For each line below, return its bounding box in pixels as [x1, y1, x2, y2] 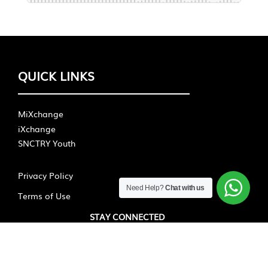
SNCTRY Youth [18, 136, 75, 149]
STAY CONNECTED [90, 210, 166, 223]
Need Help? [126, 184, 166, 192]
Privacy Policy [18, 169, 73, 181]
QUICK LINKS [18, 66, 95, 84]
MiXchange [18, 107, 63, 120]
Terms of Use [18, 189, 71, 202]
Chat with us [165, 184, 205, 192]
